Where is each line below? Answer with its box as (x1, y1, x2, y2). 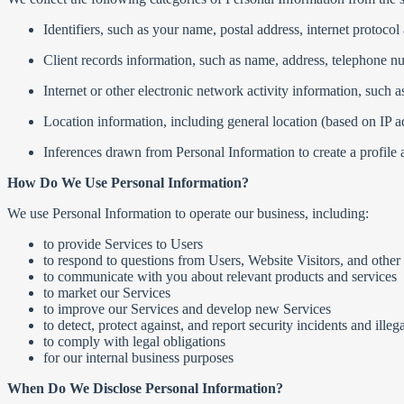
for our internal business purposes (43, 350, 234, 365)
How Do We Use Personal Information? (7, 175, 249, 190)
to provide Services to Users (43, 236, 203, 252)
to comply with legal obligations (43, 334, 225, 349)
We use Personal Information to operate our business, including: (7, 206, 369, 221)
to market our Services (43, 285, 170, 300)
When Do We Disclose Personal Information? (7, 381, 283, 396)
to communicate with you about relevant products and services (43, 269, 397, 284)
